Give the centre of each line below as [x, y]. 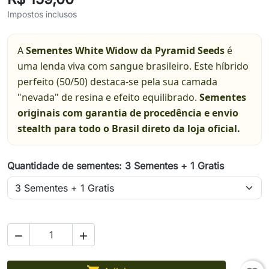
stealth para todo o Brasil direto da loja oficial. [129, 129]
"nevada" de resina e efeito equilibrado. [108, 98]
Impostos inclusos [42, 14]
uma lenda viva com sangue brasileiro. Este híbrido [133, 66]
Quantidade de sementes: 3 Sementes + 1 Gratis [116, 166]
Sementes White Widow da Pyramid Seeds [125, 51]
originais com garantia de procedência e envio [128, 113]
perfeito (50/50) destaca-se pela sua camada [117, 82]
